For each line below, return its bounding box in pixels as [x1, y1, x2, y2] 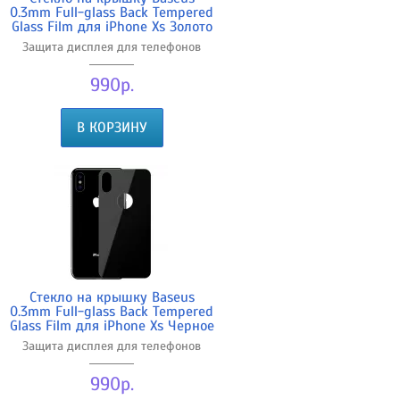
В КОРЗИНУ [76, 118, 147, 137]
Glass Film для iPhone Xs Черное [9, 316, 214, 335]
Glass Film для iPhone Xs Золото [11, 17, 212, 36]
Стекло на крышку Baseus [29, 287, 195, 306]
